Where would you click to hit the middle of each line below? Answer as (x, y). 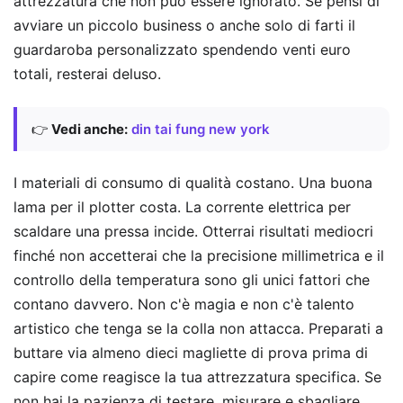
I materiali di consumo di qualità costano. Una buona (193, 183)
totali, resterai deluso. (87, 74)
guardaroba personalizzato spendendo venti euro (182, 50)
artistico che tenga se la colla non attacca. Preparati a (198, 329)
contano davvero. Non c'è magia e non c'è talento (184, 304)
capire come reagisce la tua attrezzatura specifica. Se (197, 377)
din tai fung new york (201, 129)
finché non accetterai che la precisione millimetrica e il (199, 256)
